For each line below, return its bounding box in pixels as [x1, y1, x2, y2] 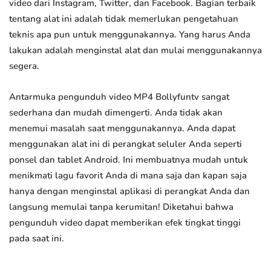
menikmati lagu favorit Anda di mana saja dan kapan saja [9, 169, 247, 182]
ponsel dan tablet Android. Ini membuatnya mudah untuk [9, 154, 248, 166]
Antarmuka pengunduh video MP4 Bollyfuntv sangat [9, 91, 229, 103]
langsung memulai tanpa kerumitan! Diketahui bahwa [9, 201, 233, 214]
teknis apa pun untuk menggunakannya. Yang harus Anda [9, 28, 250, 41]
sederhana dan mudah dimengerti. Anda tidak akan [9, 106, 223, 119]
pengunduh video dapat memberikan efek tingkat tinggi [9, 217, 241, 229]
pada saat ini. [9, 232, 64, 245]
